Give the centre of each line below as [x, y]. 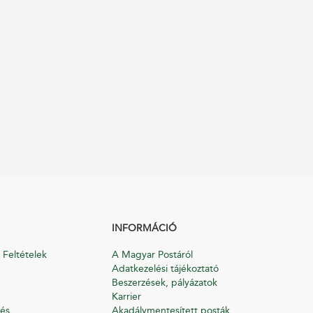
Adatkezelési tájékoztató [165, 269]
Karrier [126, 297]
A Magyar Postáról [152, 255]
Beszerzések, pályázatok [165, 283]
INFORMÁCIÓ [144, 228]
